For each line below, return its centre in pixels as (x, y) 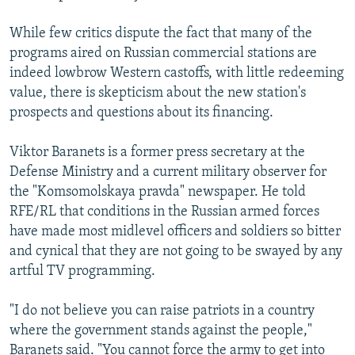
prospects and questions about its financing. (141, 113)
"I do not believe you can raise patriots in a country (162, 311)
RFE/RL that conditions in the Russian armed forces (164, 212)
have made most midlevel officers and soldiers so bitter (175, 231)
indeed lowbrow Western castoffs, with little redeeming (177, 73)
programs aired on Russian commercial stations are (163, 53)
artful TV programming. (82, 271)
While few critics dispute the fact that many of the (161, 33)
